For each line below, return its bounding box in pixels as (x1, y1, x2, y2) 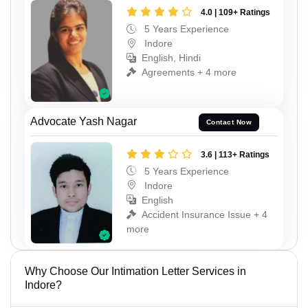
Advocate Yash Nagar (30, 115, 137, 127)
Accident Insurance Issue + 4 (142, 208, 267, 220)
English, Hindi (142, 52, 201, 64)
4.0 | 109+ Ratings (201, 8, 270, 18)
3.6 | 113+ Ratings (201, 149, 269, 159)
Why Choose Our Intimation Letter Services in (25, 265, 246, 277)
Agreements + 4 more (142, 67, 236, 78)
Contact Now (206, 118, 252, 126)
